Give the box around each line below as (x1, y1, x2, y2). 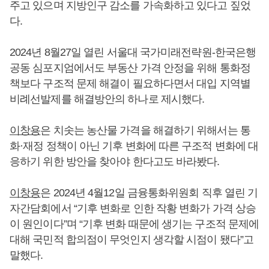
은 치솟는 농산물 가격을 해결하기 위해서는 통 (40, 124, 250, 136)
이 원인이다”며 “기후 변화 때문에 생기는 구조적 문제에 (10, 218, 259, 230)
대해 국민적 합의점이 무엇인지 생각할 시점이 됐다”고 (10, 234, 253, 246)
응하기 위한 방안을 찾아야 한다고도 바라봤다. (10, 156, 220, 168)
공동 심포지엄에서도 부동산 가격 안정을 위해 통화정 (10, 62, 250, 74)
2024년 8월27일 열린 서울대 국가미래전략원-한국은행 (10, 46, 256, 58)
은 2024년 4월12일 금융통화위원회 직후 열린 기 (40, 187, 258, 199)
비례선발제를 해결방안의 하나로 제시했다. (10, 93, 205, 105)
